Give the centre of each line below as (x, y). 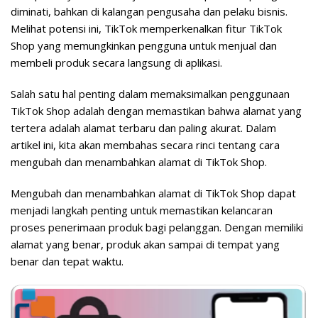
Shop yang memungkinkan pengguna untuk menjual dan (144, 45)
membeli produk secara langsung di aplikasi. (116, 62)
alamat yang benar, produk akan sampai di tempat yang (145, 244)
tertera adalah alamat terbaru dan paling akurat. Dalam (143, 128)
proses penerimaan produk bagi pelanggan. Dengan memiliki (157, 227)
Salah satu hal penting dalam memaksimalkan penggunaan (150, 94)
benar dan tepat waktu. (67, 261)
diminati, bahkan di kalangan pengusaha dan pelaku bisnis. (149, 11)
